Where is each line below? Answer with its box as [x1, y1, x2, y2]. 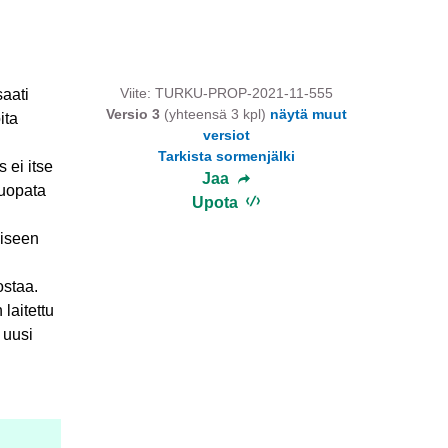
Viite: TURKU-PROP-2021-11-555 [119, 85, 333, 101]
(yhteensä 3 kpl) [159, 106, 270, 122]
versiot [202, 127, 250, 143]
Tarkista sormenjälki [157, 148, 295, 164]
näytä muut [269, 106, 347, 122]
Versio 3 [105, 106, 160, 122]
